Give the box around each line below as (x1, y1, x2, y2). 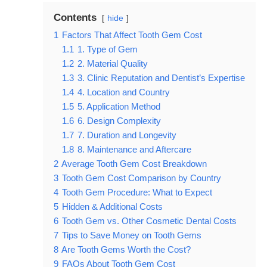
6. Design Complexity (77, 116, 161, 126)
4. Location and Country (77, 87, 170, 98)
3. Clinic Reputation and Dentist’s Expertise (77, 73, 245, 83)
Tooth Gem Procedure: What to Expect (62, 187, 212, 198)
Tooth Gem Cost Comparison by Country (62, 173, 221, 184)
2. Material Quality (77, 58, 148, 69)
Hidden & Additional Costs (62, 201, 163, 212)
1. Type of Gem (77, 44, 138, 55)
